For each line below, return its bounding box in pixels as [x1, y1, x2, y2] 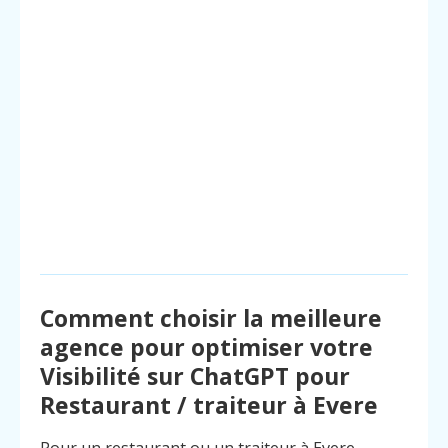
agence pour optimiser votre [40, 331, 373, 364]
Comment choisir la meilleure [40, 302, 382, 335]
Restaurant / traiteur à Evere [40, 389, 378, 422]
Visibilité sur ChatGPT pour [40, 360, 350, 393]
